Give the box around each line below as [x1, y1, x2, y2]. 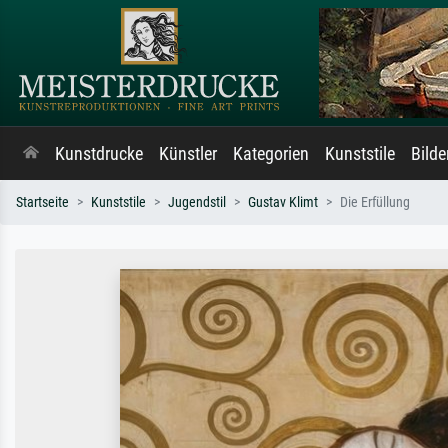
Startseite [16, 194, 69, 211]
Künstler [159, 144, 217, 164]
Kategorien [233, 144, 309, 164]
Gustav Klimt [248, 194, 318, 211]
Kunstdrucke [55, 144, 143, 164]
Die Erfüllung [340, 194, 410, 211]
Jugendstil [168, 194, 226, 211]
